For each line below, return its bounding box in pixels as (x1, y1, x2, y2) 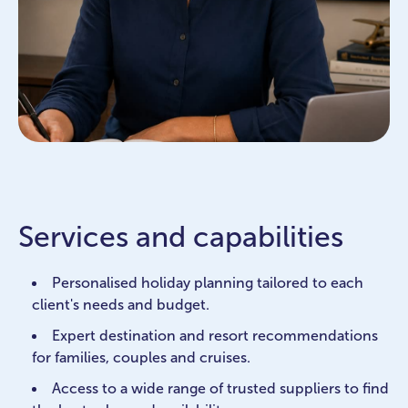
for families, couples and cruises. (32, 349, 250, 365)
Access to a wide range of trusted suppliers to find (52, 380, 389, 396)
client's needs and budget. (32, 296, 209, 312)
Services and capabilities (18, 219, 343, 253)
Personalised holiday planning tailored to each (52, 274, 363, 291)
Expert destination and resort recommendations (52, 327, 378, 343)
